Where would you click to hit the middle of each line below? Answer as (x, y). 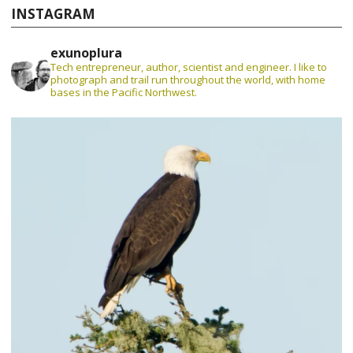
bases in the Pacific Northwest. (124, 93)
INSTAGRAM (54, 14)
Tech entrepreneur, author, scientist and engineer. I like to (189, 67)
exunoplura (87, 53)
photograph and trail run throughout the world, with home (188, 80)
